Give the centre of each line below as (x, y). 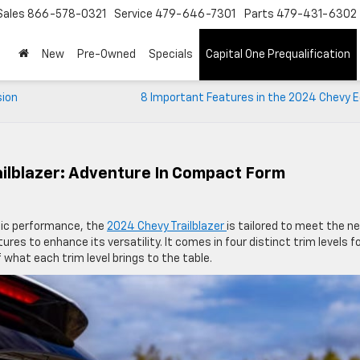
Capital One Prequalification (278, 55)
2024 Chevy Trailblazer (167, 227)
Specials (171, 55)
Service (133, 15)
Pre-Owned (106, 55)
